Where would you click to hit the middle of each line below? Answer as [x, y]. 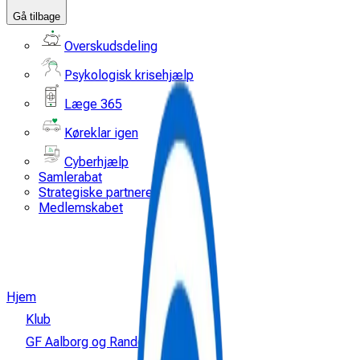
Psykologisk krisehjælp [129, 75]
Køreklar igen [101, 133]
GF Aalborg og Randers [90, 342]
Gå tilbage [37, 16]
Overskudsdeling [111, 46]
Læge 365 [93, 104]
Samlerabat [70, 177]
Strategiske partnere [96, 192]
